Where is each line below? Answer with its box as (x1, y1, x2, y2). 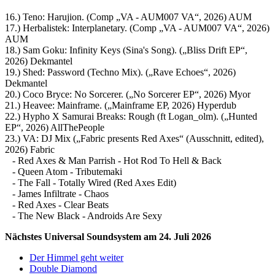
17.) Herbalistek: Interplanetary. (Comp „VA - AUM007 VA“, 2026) (5, 22, 269, 33)
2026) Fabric (5, 144, 55, 155)
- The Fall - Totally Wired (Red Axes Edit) (5, 177, 176, 188)
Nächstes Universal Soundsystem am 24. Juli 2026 (5, 231, 211, 242)
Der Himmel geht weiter (29, 252, 123, 263)
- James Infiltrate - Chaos (5, 188, 109, 199)
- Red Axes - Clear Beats (5, 199, 109, 210)
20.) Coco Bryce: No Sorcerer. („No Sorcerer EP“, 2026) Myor (5, 88, 250, 99)
